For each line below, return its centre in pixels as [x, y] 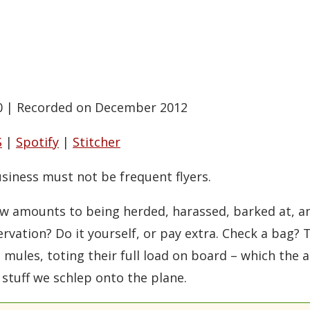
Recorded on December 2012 [102, 108]
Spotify [37, 142]
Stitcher [97, 142]
